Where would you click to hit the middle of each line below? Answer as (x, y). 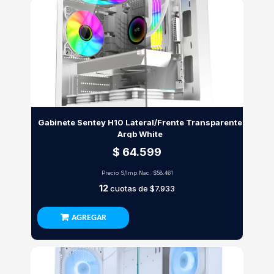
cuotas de (129, 188)
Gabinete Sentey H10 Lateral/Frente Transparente (140, 122)
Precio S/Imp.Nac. (127, 173)
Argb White (140, 134)
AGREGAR (89, 218)
